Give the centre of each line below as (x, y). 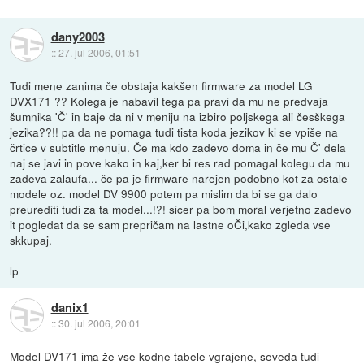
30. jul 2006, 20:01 (99, 323)
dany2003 (78, 37)
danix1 (69, 308)
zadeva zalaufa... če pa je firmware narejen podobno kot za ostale (179, 178)
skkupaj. (31, 239)
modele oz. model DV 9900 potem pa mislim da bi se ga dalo (164, 193)
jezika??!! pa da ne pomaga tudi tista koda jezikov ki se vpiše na (174, 131)
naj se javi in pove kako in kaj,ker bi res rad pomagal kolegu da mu (180, 162)
